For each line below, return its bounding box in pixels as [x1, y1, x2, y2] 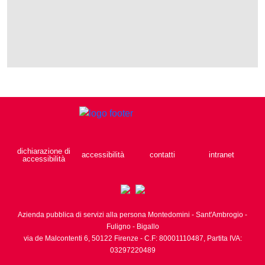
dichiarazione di [17, 146, 70, 156]
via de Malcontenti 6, [23, 234, 90, 243]
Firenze [114, 234, 138, 243]
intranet [208, 150, 234, 159]
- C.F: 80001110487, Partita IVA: [138, 234, 242, 243]
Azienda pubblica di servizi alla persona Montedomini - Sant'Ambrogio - [18, 211, 247, 219]
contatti [149, 150, 175, 159]
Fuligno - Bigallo [106, 222, 159, 231]
